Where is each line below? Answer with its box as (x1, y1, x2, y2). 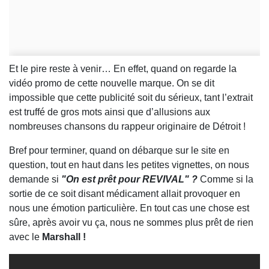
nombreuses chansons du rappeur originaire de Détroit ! (9, 121, 246, 131)
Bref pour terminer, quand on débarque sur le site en (9, 145, 229, 156)
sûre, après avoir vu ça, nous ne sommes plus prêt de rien (9, 217, 253, 228)
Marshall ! (42, 231, 86, 242)
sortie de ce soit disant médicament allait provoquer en (9, 188, 240, 199)
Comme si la (198, 174, 253, 184)
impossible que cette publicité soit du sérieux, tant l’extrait (9, 92, 253, 103)
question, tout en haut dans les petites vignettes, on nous (9, 159, 249, 170)
